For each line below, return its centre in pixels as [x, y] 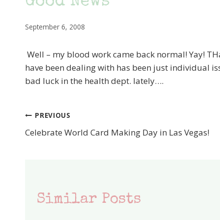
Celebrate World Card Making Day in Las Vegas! [117, 132]
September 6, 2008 [55, 27]
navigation [68, 141]
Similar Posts [89, 200]
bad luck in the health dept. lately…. [94, 81]
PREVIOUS [53, 115]
